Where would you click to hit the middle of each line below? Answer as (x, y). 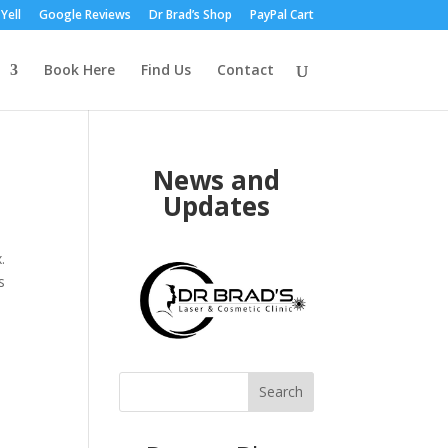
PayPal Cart (281, 14)
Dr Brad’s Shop (190, 14)
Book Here (79, 69)
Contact (245, 69)
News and (216, 180)
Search (280, 392)
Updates (216, 206)
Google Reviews (84, 14)
